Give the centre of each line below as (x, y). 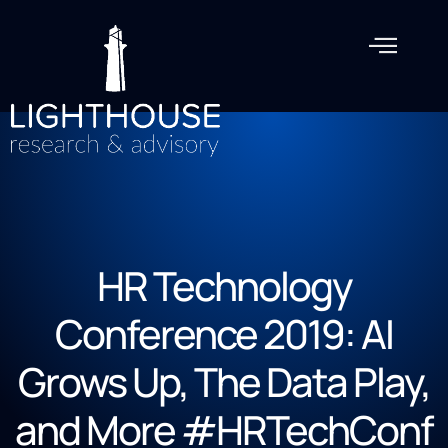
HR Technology (224, 285)
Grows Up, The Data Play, (224, 381)
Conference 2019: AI (224, 333)
